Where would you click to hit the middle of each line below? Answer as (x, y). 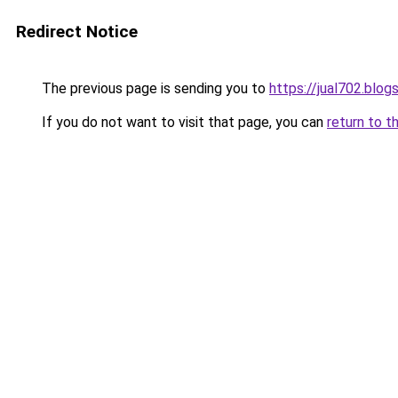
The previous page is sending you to (154, 88)
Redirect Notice (77, 32)
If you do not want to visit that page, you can (183, 122)
